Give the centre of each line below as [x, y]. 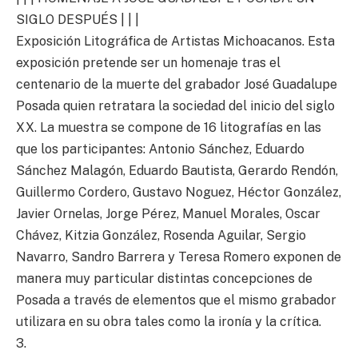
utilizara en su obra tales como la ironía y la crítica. [169, 321]
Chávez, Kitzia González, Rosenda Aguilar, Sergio [161, 235]
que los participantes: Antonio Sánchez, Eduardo [160, 149]
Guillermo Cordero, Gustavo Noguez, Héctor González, [179, 192]
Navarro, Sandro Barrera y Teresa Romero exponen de [179, 257]
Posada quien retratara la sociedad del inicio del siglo [175, 105]
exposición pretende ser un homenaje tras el [148, 62]
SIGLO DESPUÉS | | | [78, 19]
